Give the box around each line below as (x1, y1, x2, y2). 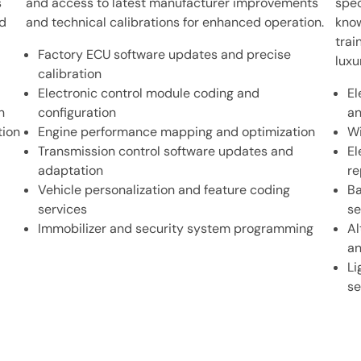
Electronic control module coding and (38, 85, 260, 102)
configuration (38, 104, 117, 121)
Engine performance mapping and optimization (38, 123, 316, 140)
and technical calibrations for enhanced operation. (26, 14, 325, 31)
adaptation (38, 162, 104, 179)
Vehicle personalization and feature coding (38, 181, 291, 198)
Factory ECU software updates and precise (38, 46, 292, 63)
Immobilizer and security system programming (38, 220, 314, 237)
